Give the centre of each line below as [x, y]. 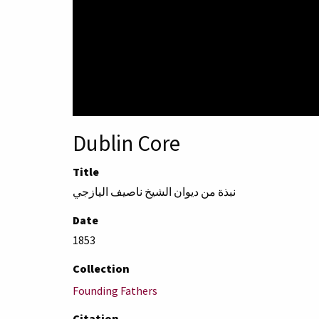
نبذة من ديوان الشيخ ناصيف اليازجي [154, 191]
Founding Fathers [115, 290]
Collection [101, 268]
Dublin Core [126, 143]
